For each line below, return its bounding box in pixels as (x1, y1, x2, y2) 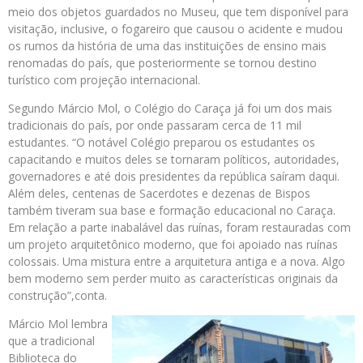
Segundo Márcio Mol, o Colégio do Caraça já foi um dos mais (8, 100, 332, 117)
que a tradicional (8, 333, 95, 349)
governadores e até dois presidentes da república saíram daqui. (8, 169, 340, 185)
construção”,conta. (8, 288, 107, 304)
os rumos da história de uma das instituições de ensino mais (8, 38, 327, 54)
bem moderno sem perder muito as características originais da (8, 271, 338, 287)
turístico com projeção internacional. (8, 72, 200, 88)
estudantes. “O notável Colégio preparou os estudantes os (8, 135, 315, 151)
